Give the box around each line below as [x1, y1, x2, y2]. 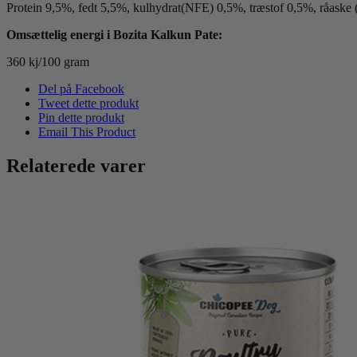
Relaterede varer [6, 155, 146, 176]
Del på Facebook [38, 81, 124, 96]
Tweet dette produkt [38, 96, 139, 110]
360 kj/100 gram [6, 54, 89, 69]
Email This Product [38, 124, 135, 139]
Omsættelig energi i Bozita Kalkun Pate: [6, 27, 222, 41]
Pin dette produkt [38, 110, 124, 124]
